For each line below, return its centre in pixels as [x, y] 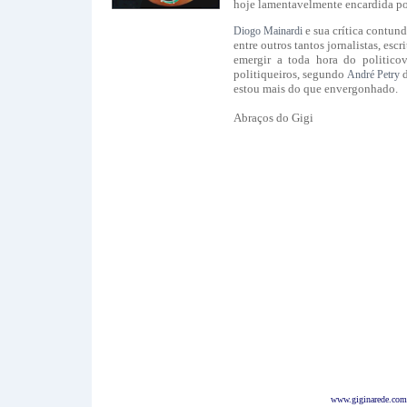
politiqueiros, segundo [291, 74]
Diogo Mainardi [268, 31]
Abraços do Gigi [273, 118]
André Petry [375, 74]
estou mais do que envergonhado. [316, 89]
